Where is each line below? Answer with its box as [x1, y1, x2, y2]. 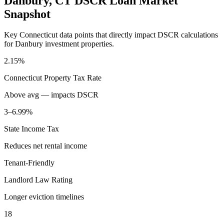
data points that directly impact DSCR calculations [57, 30, 218, 39]
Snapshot [4, 7, 50, 20]
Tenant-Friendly [4, 158, 54, 167]
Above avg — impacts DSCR [4, 90, 98, 99]
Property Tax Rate [42, 73, 101, 82]
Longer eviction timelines [4, 192, 84, 201]
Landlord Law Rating [4, 175, 72, 184]
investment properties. [43, 39, 114, 48]
